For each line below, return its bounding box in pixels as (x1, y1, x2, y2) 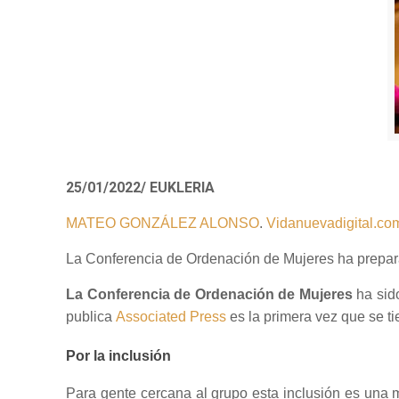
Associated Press (116, 309, 227, 324)
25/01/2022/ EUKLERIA (66, 179, 216, 196)
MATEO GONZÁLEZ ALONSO (66, 216, 260, 231)
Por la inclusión (66, 348, 172, 363)
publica (66, 309, 117, 324)
